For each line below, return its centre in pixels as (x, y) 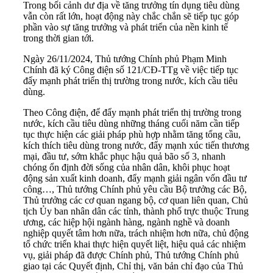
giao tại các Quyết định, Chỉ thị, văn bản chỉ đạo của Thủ (133, 266)
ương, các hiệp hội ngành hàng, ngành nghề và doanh (126, 222)
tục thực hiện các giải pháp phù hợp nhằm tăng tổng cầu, (132, 134)
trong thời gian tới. (58, 38)
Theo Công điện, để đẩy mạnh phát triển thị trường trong (132, 112)
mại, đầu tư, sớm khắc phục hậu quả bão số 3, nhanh (124, 156)
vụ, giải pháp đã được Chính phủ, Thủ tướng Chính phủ (131, 255)
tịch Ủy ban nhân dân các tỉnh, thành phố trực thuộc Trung (136, 211)
